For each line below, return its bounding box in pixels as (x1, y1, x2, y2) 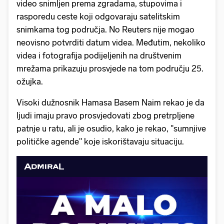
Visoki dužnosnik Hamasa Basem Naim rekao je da (16, 97, 204, 108)
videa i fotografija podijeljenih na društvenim (16, 50, 181, 61)
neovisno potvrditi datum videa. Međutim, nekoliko (16, 37, 205, 48)
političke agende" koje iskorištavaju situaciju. (16, 136, 184, 147)
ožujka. (16, 76, 43, 87)
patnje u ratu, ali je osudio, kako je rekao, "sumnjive (16, 123, 206, 134)
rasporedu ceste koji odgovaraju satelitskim (16, 11, 180, 22)
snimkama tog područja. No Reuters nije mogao (16, 24, 194, 35)
